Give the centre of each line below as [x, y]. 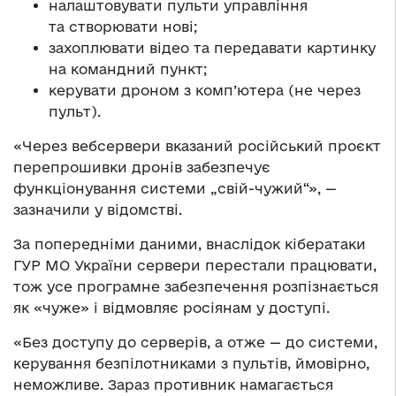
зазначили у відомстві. [98, 210]
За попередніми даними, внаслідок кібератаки [190, 244]
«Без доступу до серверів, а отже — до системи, [195, 343]
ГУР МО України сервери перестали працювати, [195, 266]
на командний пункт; [128, 69]
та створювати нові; [123, 27]
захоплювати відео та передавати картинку [212, 48]
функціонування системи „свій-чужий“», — [175, 189]
